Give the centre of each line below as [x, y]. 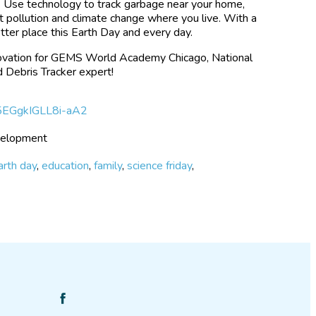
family [108, 166]
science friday [160, 166]
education [66, 166]
